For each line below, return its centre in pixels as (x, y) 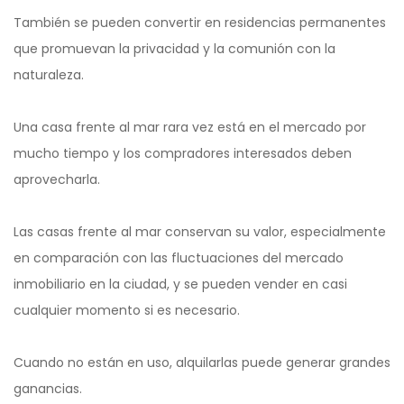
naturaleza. (49, 75)
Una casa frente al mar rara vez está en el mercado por (190, 128)
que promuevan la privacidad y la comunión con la (174, 49)
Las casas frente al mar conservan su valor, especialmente (200, 232)
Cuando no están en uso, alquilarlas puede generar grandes (202, 363)
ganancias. (48, 389)
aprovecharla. (57, 180)
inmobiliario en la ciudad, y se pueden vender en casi (180, 285)
